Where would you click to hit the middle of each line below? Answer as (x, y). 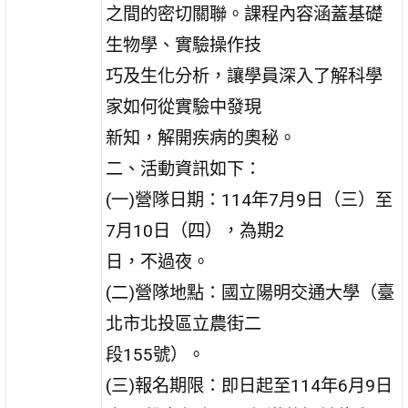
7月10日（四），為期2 (195, 230)
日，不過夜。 (158, 261)
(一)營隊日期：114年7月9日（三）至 (250, 199)
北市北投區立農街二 (184, 323)
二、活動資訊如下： (184, 168)
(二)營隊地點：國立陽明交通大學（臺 (250, 292)
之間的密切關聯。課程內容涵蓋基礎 (245, 14)
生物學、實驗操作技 (184, 45)
